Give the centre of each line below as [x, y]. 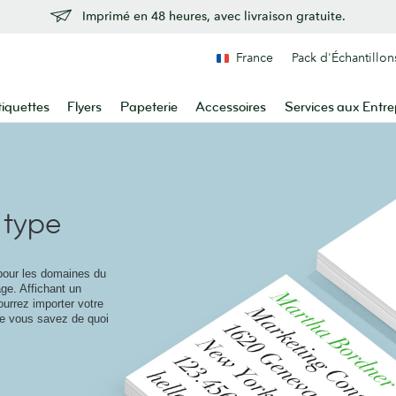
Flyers [85, 107]
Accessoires [231, 107]
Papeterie [148, 107]
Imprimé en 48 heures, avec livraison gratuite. [214, 16]
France [255, 57]
